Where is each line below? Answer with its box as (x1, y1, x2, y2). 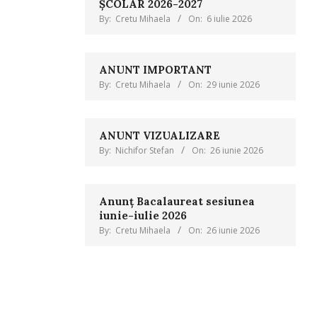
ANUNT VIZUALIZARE (98, 129, 220, 142)
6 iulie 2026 (206, 13, 252, 25)
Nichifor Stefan (115, 144, 174, 156)
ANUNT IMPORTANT (98, 63, 212, 76)
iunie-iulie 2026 (98, 209, 187, 222)
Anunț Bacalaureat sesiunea (98, 195, 255, 208)
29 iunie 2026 (206, 79, 260, 91)
